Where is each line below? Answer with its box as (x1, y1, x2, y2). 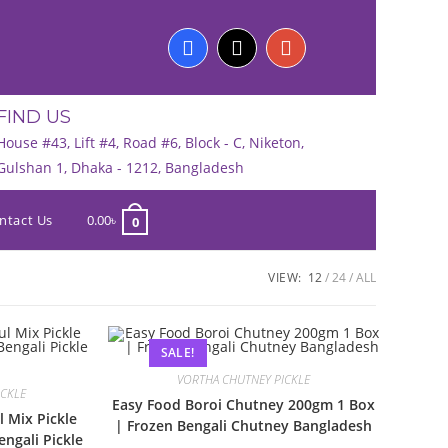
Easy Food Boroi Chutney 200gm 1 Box (112, 395, 376, 414)
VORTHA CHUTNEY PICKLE (177, 371, 311, 388)
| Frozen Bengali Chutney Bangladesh (115, 416, 373, 435)
